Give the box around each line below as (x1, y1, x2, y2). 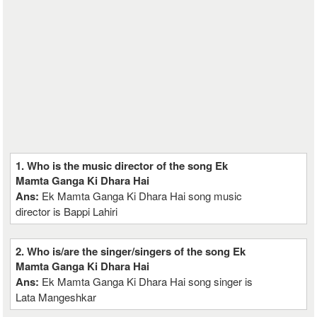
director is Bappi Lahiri (16, 204, 118, 219)
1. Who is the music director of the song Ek (16, 158, 229, 173)
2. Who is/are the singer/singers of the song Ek (16, 243, 246, 259)
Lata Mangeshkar (16, 289, 97, 304)
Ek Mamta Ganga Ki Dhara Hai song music (42, 188, 243, 203)
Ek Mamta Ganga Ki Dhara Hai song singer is (42, 274, 253, 289)
